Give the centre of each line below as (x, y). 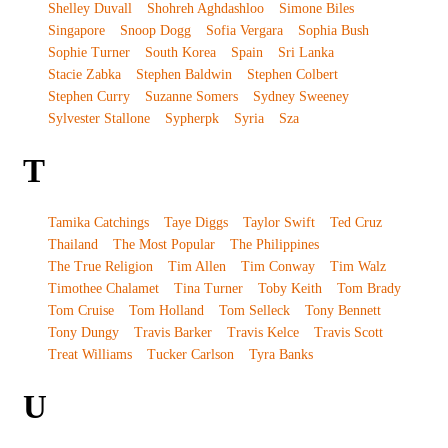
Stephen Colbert (292, 74)
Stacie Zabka (84, 74)
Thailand (72, 244)
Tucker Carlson (190, 354)
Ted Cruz (355, 222)
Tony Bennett (342, 310)
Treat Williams (89, 354)
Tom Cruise (80, 310)
